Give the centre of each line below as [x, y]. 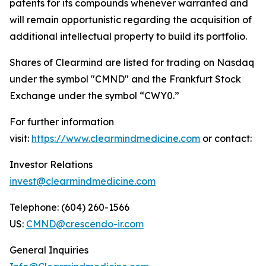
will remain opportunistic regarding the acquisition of [131, 20]
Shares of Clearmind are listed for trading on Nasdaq [132, 62]
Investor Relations [51, 164]
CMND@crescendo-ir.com [85, 224]
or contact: [226, 138]
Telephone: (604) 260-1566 [69, 207]
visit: [20, 138]
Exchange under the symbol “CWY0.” [94, 96]
